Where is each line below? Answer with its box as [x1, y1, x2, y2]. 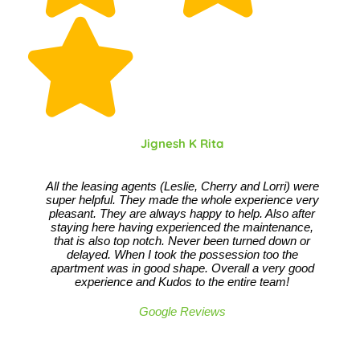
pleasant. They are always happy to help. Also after [49, 207, 316, 220]
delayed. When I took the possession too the [66, 247, 298, 261]
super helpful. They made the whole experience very [45, 193, 319, 207]
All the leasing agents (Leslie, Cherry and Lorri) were [45, 179, 319, 193]
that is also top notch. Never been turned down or [54, 234, 311, 247]
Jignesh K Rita [141, 136, 224, 151]
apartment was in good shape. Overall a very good [50, 261, 314, 275]
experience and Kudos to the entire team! [75, 275, 290, 288]
